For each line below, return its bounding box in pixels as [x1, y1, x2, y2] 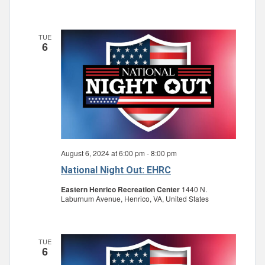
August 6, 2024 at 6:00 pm [61, 147, 145, 158]
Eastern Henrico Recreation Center [61, 183, 182, 195]
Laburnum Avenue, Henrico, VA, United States [61, 193, 209, 203]
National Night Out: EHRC [61, 164, 171, 176]
